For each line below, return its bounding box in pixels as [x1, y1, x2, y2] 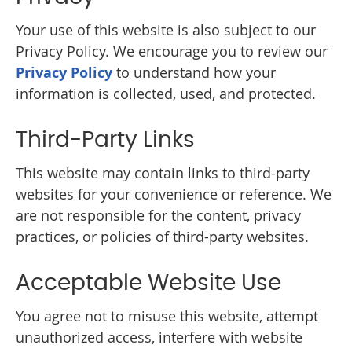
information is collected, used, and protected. [16, 84, 316, 104]
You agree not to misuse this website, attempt [16, 306, 318, 326]
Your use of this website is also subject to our [16, 20, 316, 40]
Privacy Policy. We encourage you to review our [16, 42, 328, 61]
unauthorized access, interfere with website [16, 328, 302, 347]
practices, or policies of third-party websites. [16, 227, 309, 247]
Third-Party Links [16, 130, 195, 152]
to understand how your [112, 63, 276, 82]
